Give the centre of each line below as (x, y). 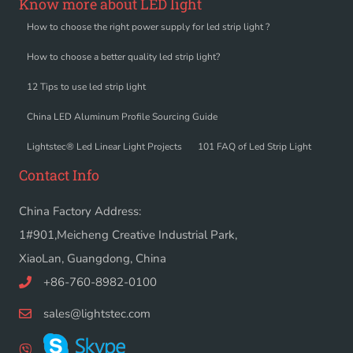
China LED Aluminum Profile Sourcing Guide (122, 116)
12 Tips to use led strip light (86, 86)
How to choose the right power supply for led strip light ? (148, 26)
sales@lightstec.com (97, 313)
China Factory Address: (80, 211)
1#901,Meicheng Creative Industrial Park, (128, 234)
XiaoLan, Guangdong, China (93, 258)
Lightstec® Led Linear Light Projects (104, 146)
